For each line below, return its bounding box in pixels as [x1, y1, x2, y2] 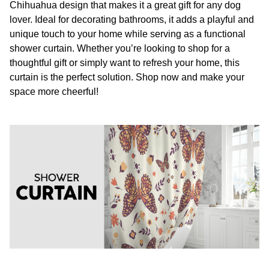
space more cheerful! [10, 86, 98, 97]
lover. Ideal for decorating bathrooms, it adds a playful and [10, 14, 254, 25]
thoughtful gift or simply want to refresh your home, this [10, 58, 240, 68]
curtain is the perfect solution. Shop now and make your [10, 72, 244, 83]
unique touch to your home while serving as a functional [10, 29, 246, 40]
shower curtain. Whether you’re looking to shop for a [10, 43, 230, 54]
